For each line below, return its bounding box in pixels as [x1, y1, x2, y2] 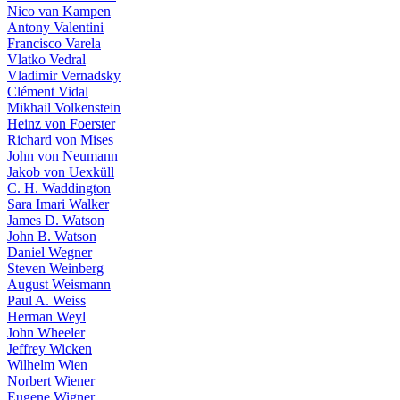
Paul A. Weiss [7, 293, 86, 308]
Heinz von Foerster [7, 116, 115, 131]
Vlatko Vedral [7, 52, 86, 67]
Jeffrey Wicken [7, 341, 92, 356]
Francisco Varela [7, 36, 101, 51]
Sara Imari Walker [7, 196, 109, 212]
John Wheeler [7, 325, 85, 340]
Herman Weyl [7, 309, 86, 324]
